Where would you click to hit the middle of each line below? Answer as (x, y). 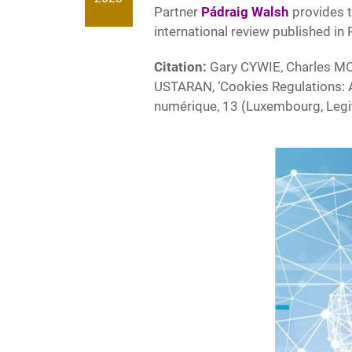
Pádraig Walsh (245, 12)
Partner (177, 12)
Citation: (180, 67)
